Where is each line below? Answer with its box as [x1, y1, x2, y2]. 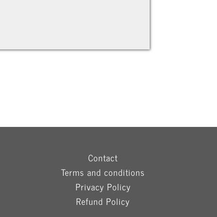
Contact [88, 150, 118, 165]
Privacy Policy [75, 179, 131, 194]
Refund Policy [76, 194, 130, 209]
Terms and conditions [61, 164, 145, 179]
